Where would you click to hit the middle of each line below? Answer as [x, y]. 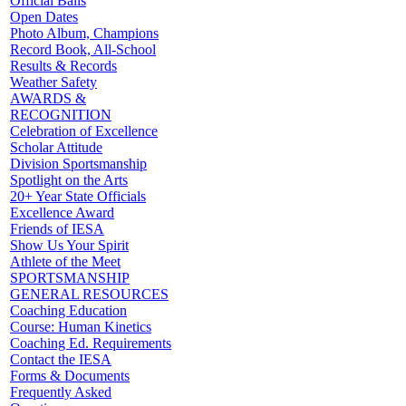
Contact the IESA [61, 359]
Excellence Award [62, 213]
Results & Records [63, 66]
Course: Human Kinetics [81, 327]
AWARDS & [48, 98]
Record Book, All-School [83, 49]
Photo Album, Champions [84, 33]
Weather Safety [53, 82]
